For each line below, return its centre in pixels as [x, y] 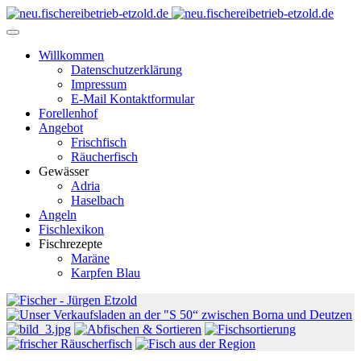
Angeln [58, 215]
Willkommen [71, 55]
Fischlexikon [71, 229]
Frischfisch [99, 142]
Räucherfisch [104, 157]
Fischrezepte [71, 244]
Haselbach [98, 200]
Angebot [61, 128]
